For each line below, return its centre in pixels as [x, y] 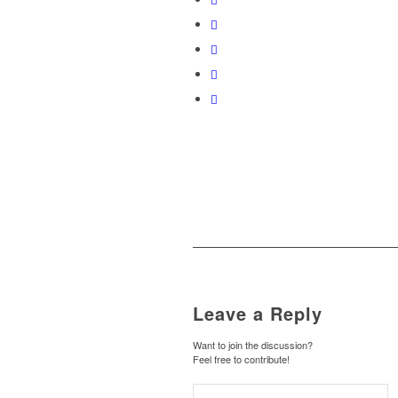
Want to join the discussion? [253, 345]
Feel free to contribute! [241, 359]
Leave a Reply [258, 314]
